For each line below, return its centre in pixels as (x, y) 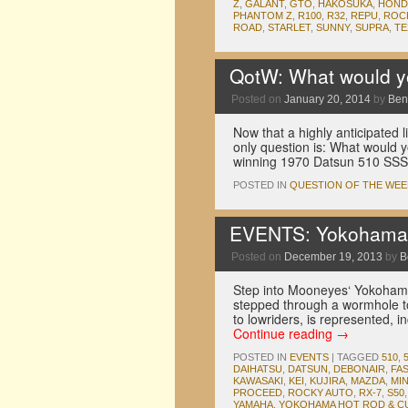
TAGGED (358, 357)
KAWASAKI (258, 381)
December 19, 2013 (333, 257)
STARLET (289, 27)
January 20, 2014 (327, 99)
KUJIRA (327, 381)
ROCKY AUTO (321, 393)
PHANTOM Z (263, 15)
